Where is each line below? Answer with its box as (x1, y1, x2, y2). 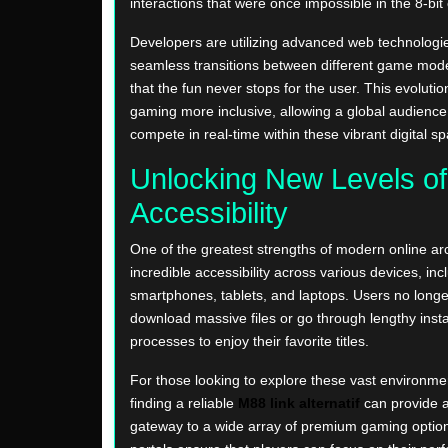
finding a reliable (130, 395, 238, 412)
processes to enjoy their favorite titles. (130, 333, 369, 350)
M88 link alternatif (238, 395, 360, 412)
